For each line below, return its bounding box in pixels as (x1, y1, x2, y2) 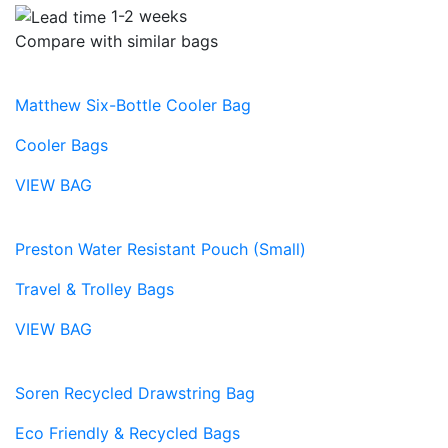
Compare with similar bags (15, 31, 218, 52)
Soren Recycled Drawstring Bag (15, 383, 255, 404)
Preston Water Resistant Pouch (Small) (15, 239, 306, 260)
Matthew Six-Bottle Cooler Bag (15, 95, 251, 116)
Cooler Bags (15, 135, 108, 156)
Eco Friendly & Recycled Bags (15, 423, 240, 444)
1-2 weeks (111, 5, 187, 26)
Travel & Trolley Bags (15, 279, 174, 300)
